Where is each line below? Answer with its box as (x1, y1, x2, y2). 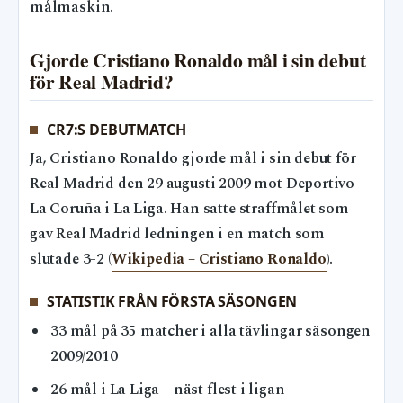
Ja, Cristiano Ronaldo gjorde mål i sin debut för (30, 148, 356, 171)
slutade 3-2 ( (30, 248, 112, 272)
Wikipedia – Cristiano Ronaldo (111, 248, 327, 272)
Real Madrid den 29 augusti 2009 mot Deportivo (30, 173, 355, 196)
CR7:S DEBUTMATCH (47, 119, 186, 139)
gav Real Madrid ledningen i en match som (30, 223, 326, 246)
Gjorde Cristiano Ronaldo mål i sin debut (30, 45, 366, 74)
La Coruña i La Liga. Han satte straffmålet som (30, 198, 349, 221)
